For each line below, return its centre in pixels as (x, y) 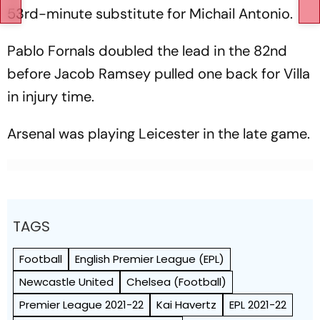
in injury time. (51, 96)
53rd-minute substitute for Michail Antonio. (150, 13)
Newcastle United (66, 281)
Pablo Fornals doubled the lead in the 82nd (147, 50)
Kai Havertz (186, 304)
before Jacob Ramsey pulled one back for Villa (159, 73)
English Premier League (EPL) (150, 259)
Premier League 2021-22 (81, 304)
